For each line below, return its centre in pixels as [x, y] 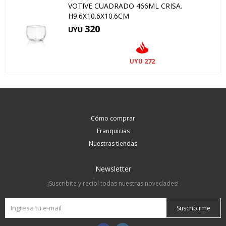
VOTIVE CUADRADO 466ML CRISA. [125, 6]
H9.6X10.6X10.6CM [99, 16]
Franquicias [113, 131]
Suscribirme [193, 208]
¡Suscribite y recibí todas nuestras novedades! [113, 183]
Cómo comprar [113, 118]
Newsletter [113, 169]
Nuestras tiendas [113, 144]
